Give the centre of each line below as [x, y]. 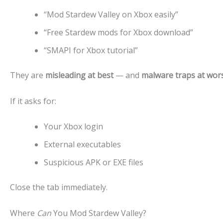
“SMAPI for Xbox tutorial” [91, 50]
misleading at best [79, 75]
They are [28, 75]
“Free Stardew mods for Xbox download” [118, 32]
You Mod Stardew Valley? [99, 213]
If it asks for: [33, 101]
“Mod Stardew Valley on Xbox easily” [111, 14]
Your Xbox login [73, 127]
